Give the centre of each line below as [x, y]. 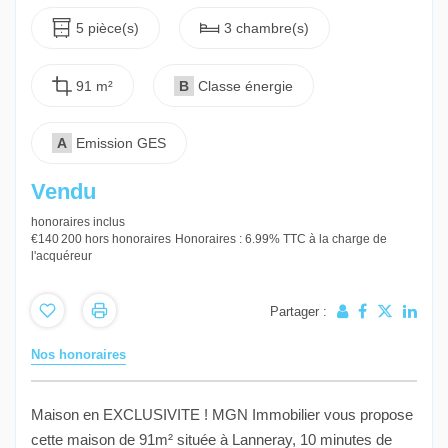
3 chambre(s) [266, 28]
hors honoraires [128, 238]
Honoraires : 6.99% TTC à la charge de [281, 238]
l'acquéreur [61, 255]
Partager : [298, 312]
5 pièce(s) [107, 28]
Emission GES [121, 142]
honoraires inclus [78, 221]
